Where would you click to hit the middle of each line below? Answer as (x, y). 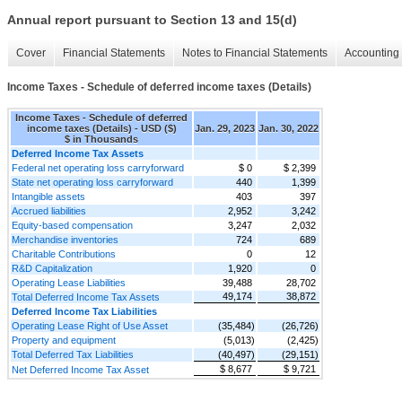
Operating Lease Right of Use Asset (90, 325)
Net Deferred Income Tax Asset (80, 369)
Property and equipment (64, 340)
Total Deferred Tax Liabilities (73, 354)
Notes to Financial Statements (255, 53)
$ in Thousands (101, 139)
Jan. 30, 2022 (288, 128)
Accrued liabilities (49, 210)
